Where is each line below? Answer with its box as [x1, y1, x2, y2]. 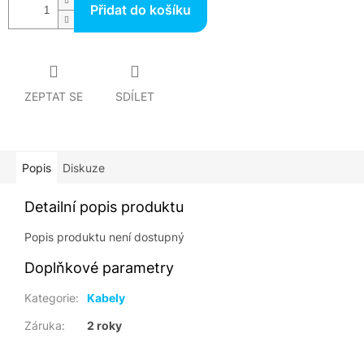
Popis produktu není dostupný [24, 230, 184, 245]
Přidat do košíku [90, 2, 191, 19]
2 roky [87, 318, 122, 333]
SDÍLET [115, 89, 154, 104]
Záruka [24, 318, 62, 333]
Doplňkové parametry [24, 259, 174, 277]
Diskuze [63, 161, 105, 175]
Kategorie [24, 291, 76, 305]
